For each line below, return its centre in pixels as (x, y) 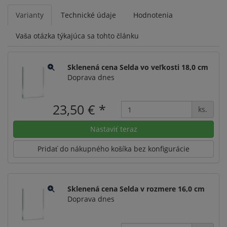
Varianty (30, 15)
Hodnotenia (153, 15)
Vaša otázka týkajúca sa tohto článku (77, 35)
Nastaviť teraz (113, 129)
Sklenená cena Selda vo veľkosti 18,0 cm (138, 67)
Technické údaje (88, 15)
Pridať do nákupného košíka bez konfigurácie (113, 149)
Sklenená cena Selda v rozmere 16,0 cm (136, 189)
